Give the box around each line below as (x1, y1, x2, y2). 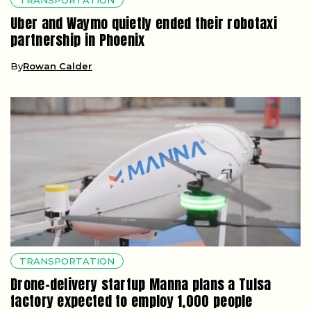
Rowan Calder (23, 60, 92, 72)
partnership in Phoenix (10, 29, 145, 51)
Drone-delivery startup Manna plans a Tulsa (10, 274, 271, 296)
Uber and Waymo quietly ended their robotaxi (10, 12, 277, 35)
